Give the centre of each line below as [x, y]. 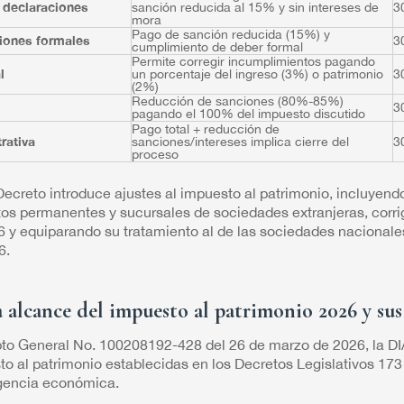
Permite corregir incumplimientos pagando [253, 61]
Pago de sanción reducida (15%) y [230, 34]
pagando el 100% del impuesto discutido [248, 113]
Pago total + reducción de [205, 129]
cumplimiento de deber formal [217, 46]
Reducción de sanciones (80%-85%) [237, 101]
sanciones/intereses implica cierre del [240, 141]
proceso [155, 154]
